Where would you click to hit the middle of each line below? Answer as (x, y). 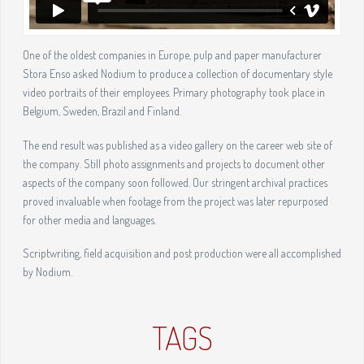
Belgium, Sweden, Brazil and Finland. (102, 111)
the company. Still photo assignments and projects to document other (173, 163)
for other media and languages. (89, 219)
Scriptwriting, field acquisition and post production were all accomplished (182, 253)
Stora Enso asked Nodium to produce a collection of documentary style (177, 74)
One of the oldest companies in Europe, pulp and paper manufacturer (172, 55)
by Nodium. (47, 271)
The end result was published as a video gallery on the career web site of (177, 145)
